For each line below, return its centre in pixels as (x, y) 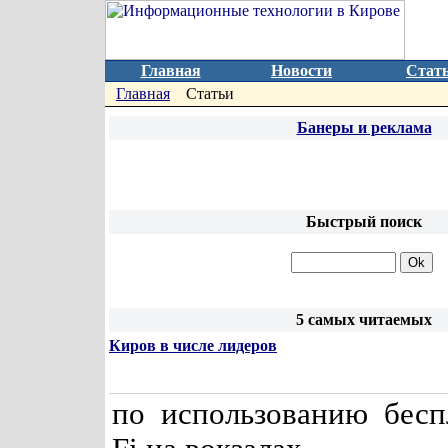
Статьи (208, 93)
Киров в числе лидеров (193, 345)
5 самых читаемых (364, 319)
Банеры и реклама (364, 127)
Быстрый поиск (364, 221)
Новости (301, 70)
